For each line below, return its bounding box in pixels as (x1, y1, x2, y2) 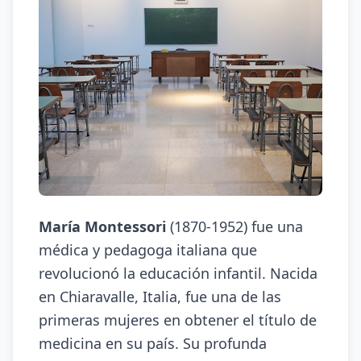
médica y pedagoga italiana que (39, 240, 257, 259)
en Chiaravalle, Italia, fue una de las (39, 287, 281, 306)
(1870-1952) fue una (166, 217, 303, 236)
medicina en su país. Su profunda (39, 334, 267, 353)
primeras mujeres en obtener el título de (39, 310, 317, 330)
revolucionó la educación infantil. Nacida (39, 263, 317, 283)
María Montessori (39, 217, 166, 236)
